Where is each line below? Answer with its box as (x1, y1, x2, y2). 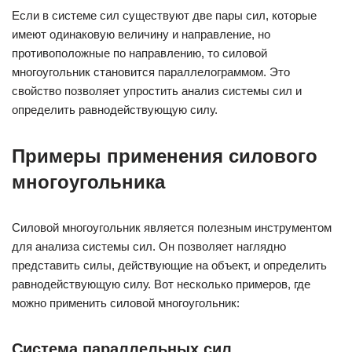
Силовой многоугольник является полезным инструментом (12, 221, 332, 234)
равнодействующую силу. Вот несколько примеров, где (12, 277, 310, 291)
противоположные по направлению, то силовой (12, 46, 267, 60)
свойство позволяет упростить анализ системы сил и (12, 84, 302, 97)
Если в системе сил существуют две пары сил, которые (12, 9, 317, 22)
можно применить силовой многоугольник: (12, 296, 240, 310)
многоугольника (12, 171, 165, 192)
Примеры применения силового (12, 145, 317, 167)
